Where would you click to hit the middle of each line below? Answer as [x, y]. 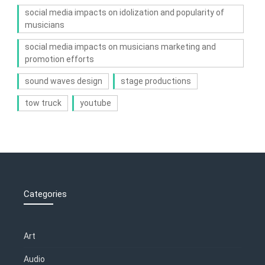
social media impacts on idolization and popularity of [124, 13]
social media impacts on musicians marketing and [120, 47]
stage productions [156, 81]
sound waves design [63, 81]
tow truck [43, 103]
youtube [95, 103]
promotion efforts [59, 59]
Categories [45, 194]
